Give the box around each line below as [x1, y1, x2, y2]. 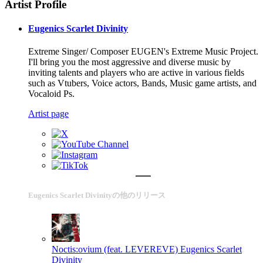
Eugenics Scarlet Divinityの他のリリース [28, 190, 166, 200]
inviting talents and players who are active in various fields [28, 68, 244, 78]
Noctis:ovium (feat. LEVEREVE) [52, 244, 178, 254]
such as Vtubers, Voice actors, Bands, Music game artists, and [28, 78, 257, 89]
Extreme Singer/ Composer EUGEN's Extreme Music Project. [28, 46, 258, 57]
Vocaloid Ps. [28, 89, 75, 99]
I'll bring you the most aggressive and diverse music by [28, 57, 231, 68]
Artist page [28, 109, 69, 119]
